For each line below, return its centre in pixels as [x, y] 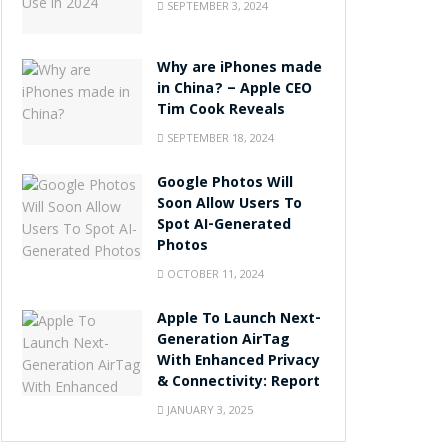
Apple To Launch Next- [239, 320]
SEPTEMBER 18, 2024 [219, 138]
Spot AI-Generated [224, 226]
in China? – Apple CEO [234, 90]
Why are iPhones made [239, 69]
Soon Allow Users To [229, 205]
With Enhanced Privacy [238, 362]
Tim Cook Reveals [221, 111]
